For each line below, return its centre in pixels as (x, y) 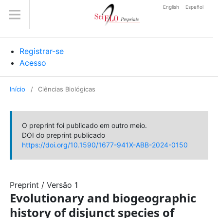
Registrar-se (42, 51)
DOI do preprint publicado (64, 135)
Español (194, 7)
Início (18, 89)
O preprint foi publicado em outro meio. (84, 125)
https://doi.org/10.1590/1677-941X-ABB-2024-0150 (105, 145)
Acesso (33, 63)
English (172, 7)
